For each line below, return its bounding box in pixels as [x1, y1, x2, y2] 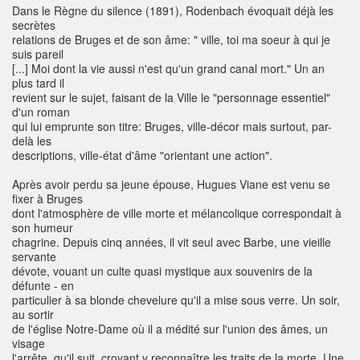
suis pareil [12, 46, 63, 63]
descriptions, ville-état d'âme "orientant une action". [12, 147, 272, 164]
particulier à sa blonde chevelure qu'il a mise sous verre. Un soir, [12, 292, 340, 309]
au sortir [12, 306, 54, 323]
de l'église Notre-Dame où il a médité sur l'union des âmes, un [12, 321, 328, 337]
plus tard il [12, 75, 64, 92]
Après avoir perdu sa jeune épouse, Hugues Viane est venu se [12, 176, 330, 193]
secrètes [12, 17, 55, 34]
